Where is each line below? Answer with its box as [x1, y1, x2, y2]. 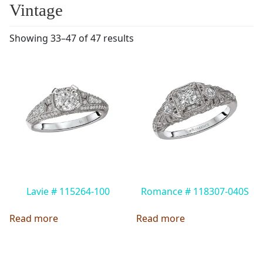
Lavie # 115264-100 [26, 184, 110, 198]
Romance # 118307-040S [141, 184, 249, 198]
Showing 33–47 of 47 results [9, 32, 134, 45]
